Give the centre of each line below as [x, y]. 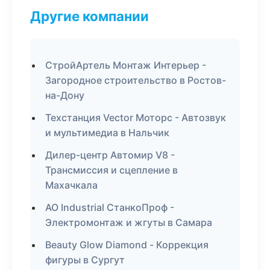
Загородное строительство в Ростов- [136, 80]
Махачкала [71, 185]
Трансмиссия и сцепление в [111, 170]
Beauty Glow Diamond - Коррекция [127, 245]
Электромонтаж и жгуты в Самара [129, 222]
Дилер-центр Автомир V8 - [110, 155]
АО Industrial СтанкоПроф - [110, 207]
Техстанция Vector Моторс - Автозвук [136, 118]
